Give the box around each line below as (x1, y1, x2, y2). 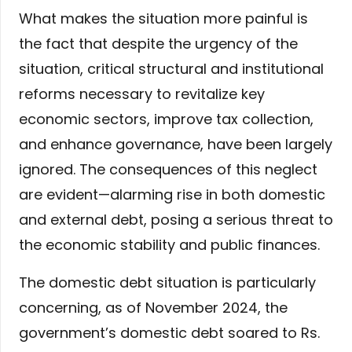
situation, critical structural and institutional (19, 59, 324, 79)
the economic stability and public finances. (19, 235, 320, 255)
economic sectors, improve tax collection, (19, 109, 313, 130)
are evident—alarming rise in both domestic (19, 185, 325, 205)
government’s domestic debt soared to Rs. (19, 323, 320, 343)
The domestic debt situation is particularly (19, 273, 316, 293)
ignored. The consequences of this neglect (19, 159, 317, 180)
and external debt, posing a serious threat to (19, 210, 333, 230)
